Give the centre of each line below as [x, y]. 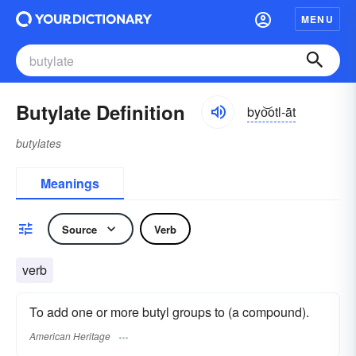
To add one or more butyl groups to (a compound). [169, 312]
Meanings [70, 183]
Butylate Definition [101, 112]
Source [79, 229]
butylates [39, 143]
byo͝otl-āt [271, 111]
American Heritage [70, 336]
